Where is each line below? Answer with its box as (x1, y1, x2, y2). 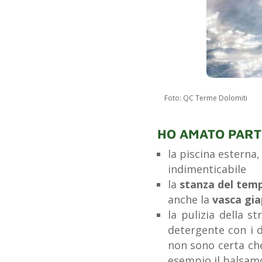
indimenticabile (167, 161, 246, 176)
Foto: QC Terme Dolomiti (164, 92, 247, 103)
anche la (167, 192, 212, 206)
